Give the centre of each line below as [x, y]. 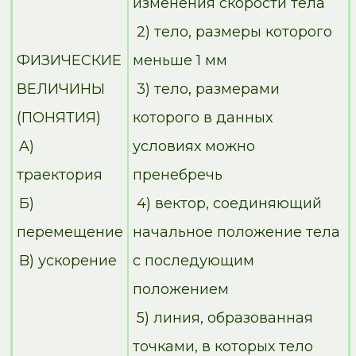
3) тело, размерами [209, 89]
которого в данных [203, 118]
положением [181, 290]
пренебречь [178, 175]
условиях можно [194, 147]
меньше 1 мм [180, 61]
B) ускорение [68, 261]
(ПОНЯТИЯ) [59, 118]
